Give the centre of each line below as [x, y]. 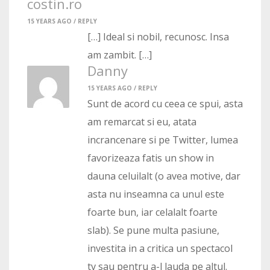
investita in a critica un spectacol [160, 249]
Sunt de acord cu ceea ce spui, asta [165, 104]
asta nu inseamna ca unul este [156, 194]
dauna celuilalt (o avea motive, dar [164, 176]
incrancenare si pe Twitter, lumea [163, 140]
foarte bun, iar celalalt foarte [152, 212]
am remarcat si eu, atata [142, 122]
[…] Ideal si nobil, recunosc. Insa [158, 37]
